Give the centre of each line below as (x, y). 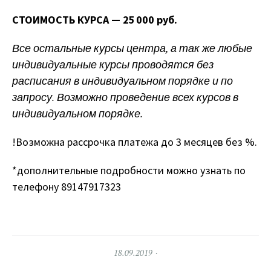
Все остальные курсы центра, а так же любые (132, 48)
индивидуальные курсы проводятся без (113, 64)
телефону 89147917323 (67, 186)
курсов (214, 97)
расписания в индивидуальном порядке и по (122, 80)
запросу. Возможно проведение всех (104, 97)
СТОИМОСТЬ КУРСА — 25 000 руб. (95, 19)
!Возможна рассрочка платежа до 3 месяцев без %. (135, 142)
